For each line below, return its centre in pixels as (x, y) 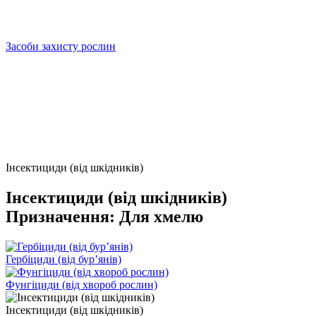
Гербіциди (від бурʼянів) (63, 259)
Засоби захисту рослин (61, 46)
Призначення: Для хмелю (104, 216)
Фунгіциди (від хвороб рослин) (81, 284)
